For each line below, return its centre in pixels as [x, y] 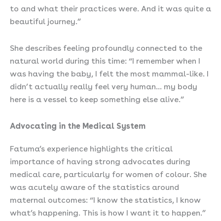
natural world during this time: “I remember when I [105, 60]
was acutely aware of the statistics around [94, 186]
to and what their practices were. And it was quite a [110, 7]
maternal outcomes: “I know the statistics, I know [105, 199]
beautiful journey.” [45, 20]
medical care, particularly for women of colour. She [108, 173]
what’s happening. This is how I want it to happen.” [108, 212]
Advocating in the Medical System [78, 125]
